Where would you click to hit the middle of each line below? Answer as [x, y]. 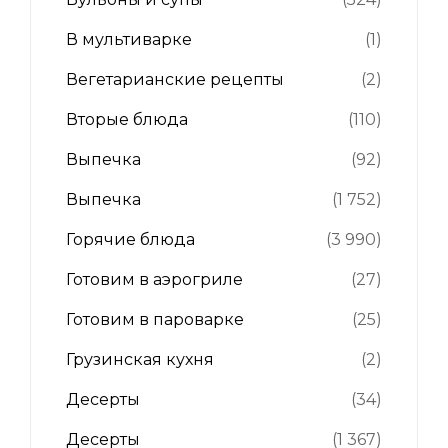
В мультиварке [129, 39]
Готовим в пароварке [155, 319]
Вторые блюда [127, 119]
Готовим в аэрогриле [154, 279]
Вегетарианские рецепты [175, 79]
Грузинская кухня [140, 359]
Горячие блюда [130, 239]
